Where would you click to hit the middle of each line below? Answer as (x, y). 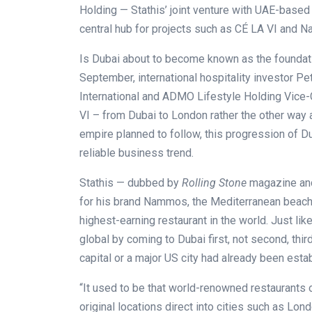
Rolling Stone (214, 183)
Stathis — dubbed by (131, 183)
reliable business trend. (136, 153)
